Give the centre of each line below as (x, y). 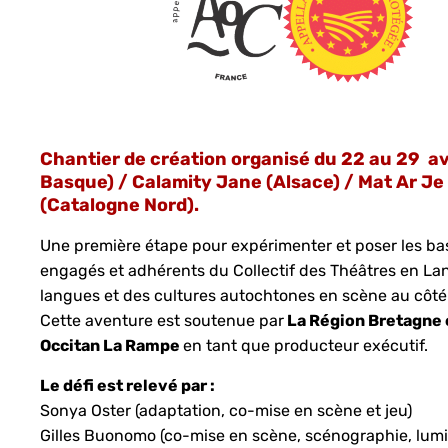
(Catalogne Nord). (120, 204)
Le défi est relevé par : (128, 385)
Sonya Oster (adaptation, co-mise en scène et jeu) (226, 410)
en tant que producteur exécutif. (306, 345)
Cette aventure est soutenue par (162, 320)
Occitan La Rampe (112, 345)
